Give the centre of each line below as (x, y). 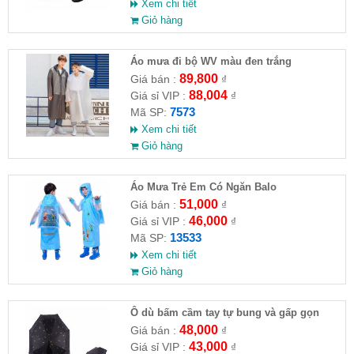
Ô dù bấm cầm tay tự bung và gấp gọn (224, 312)
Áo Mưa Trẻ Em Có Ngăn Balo (203, 186)
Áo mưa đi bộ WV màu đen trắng (211, 61)
